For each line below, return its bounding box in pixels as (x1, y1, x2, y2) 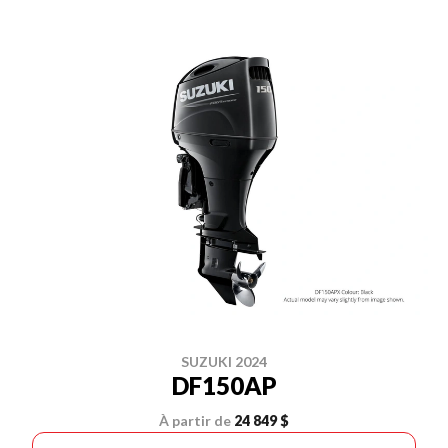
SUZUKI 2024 (181, 353, 267, 370)
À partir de (159, 412, 231, 429)
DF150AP (171, 371, 277, 400)
